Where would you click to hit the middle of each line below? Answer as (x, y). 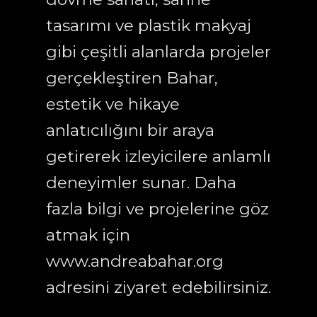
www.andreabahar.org (135, 261)
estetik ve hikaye (113, 104)
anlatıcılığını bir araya (130, 131)
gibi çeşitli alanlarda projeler (158, 52)
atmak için (88, 235)
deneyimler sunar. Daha (141, 183)
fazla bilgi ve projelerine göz (157, 209)
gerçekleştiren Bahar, (132, 78)
